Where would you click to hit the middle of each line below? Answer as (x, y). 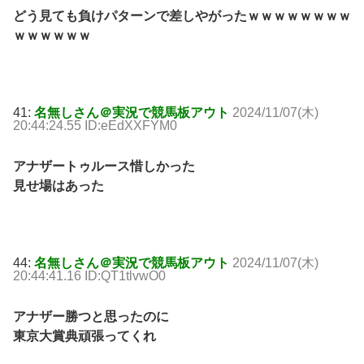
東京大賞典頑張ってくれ (84, 336)
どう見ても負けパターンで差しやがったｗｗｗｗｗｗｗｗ (182, 16)
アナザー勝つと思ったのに (91, 316)
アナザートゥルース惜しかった (104, 167)
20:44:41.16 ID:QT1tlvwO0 (89, 275)
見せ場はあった (58, 186)
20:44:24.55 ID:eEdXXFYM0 (95, 126)
